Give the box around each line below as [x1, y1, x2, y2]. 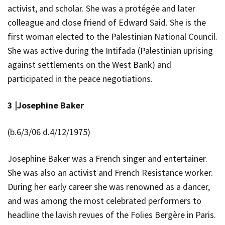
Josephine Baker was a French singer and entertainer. [8, 152, 207, 164]
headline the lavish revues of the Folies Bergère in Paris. [8, 208, 216, 220]
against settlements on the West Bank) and [8, 58, 171, 70]
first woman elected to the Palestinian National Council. [8, 30, 217, 42]
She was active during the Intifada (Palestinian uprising [8, 44, 213, 56]
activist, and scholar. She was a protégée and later [8, 2, 195, 14]
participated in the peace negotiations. [8, 72, 153, 84]
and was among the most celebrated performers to [8, 194, 201, 206]
